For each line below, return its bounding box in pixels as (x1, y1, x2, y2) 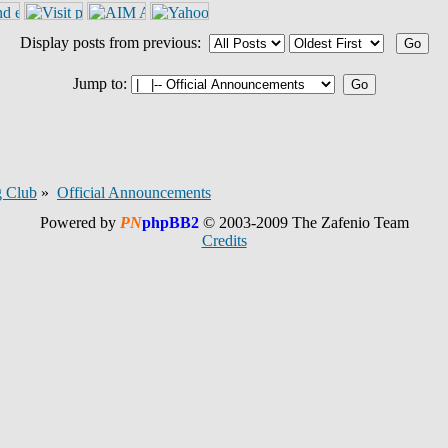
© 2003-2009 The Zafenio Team (198, 214, 409, 231)
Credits (201, 232, 247, 249)
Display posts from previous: (19, 34, 209, 51)
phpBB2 (141, 214, 199, 231)
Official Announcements (57, 184, 211, 201)
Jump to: (72, 75, 131, 92)
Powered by (39, 214, 120, 231)
